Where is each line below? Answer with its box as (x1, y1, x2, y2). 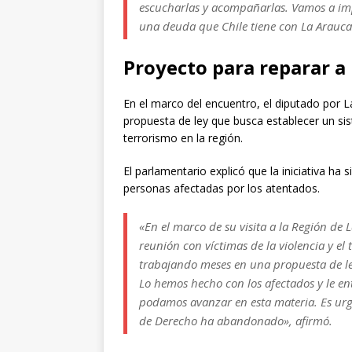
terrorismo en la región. (123, 130, 243, 145)
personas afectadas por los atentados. (123, 180, 320, 196)
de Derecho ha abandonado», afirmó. (139, 312, 332, 328)
